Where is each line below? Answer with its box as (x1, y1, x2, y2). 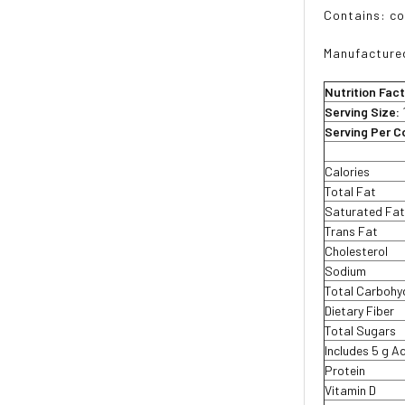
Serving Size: (325, 104, 403, 119)
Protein (325, 363, 366, 378)
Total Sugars (325, 323, 397, 338)
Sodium (325, 263, 367, 278)
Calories (325, 164, 371, 179)
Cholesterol (325, 243, 389, 259)
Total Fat (325, 184, 380, 199)
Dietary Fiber (325, 303, 395, 318)
